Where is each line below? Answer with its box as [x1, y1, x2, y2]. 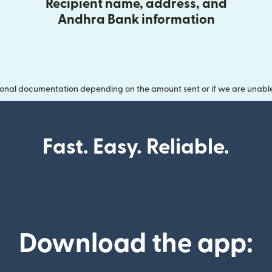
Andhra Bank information [57, 13, 215, 26]
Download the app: [19, 231, 253, 257]
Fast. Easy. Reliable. [42, 137, 229, 158]
